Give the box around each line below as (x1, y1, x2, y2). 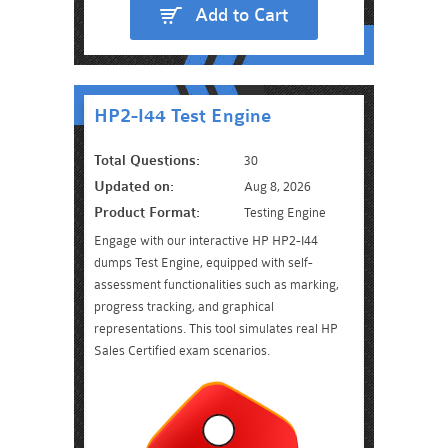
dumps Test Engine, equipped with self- (94, 255, 313, 270)
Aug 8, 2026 (244, 179, 311, 194)
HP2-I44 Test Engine (94, 105, 271, 127)
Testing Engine (244, 205, 326, 220)
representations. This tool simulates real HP (94, 321, 338, 336)
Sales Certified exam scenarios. (94, 343, 270, 358)
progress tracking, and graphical (94, 299, 274, 314)
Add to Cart (195, 4, 288, 26)
